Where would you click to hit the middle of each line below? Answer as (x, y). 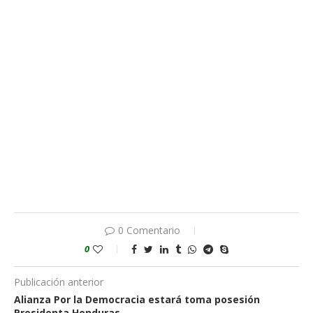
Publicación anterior (59, 282)
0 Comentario (149, 231)
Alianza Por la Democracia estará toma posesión (137, 300)
